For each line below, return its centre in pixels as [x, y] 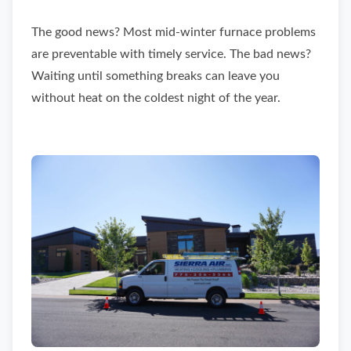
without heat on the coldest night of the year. [156, 98]
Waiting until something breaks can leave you [156, 76]
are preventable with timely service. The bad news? [171, 54]
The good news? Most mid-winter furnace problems [174, 32]
